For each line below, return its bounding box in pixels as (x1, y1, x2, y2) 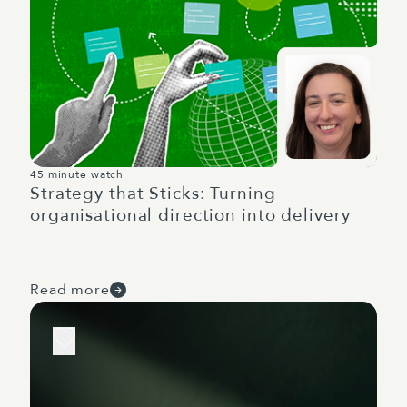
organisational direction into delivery (30, 203, 351, 227)
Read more (30, 280, 110, 300)
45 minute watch (30, 167, 124, 182)
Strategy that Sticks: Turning (30, 182, 276, 205)
